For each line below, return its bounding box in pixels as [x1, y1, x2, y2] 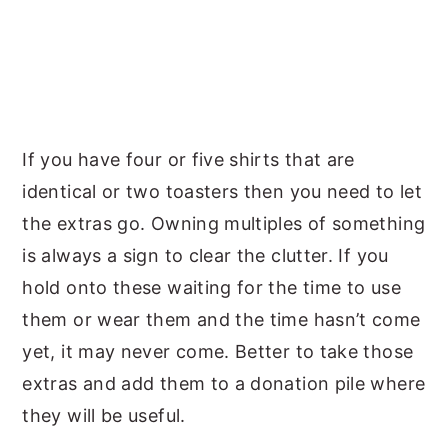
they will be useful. [22, 405, 186, 426]
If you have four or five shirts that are [22, 149, 355, 170]
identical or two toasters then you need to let [22, 181, 422, 202]
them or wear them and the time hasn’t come [22, 309, 421, 330]
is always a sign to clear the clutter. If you [22, 245, 389, 266]
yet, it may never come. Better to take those [22, 341, 414, 362]
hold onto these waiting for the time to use [22, 277, 401, 298]
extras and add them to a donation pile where [22, 373, 426, 394]
